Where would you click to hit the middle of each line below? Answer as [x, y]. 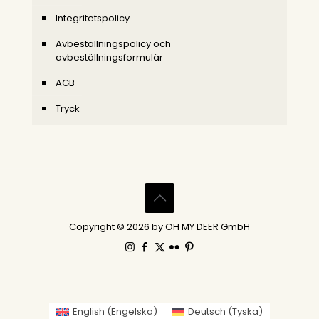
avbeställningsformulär [109, 58]
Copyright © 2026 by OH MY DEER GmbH [159, 227]
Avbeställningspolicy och [113, 44]
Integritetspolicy [93, 19]
